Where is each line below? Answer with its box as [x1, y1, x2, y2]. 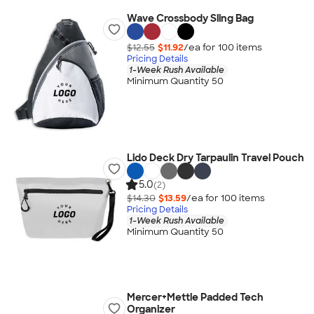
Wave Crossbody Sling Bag [126, 12, 254, 25]
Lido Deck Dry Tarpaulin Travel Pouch [126, 151, 304, 164]
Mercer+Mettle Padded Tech [126, 291, 264, 303]
